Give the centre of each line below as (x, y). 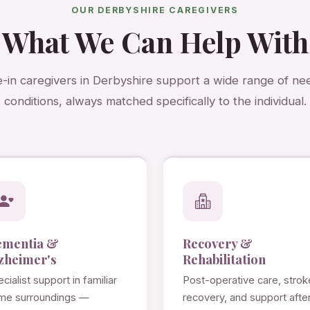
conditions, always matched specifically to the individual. (155, 101)
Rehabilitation (224, 259)
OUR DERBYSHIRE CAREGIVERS (155, 10)
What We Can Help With (155, 42)
